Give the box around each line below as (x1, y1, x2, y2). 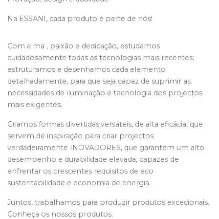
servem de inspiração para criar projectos (7, 131, 153, 140)
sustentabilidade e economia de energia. (7, 178, 151, 187)
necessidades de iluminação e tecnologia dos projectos (7, 88, 202, 97)
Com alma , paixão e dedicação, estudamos (7, 42, 160, 50)
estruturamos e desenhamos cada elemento (7, 65, 166, 74)
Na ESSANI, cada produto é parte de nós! (7, 14, 153, 23)
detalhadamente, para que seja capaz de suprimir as (7, 77, 191, 86)
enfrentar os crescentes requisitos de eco (7, 167, 153, 175)
